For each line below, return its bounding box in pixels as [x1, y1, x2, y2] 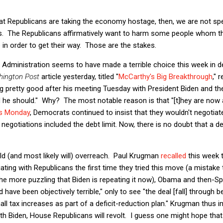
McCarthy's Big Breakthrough [118, 72, 213, 81]
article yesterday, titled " [39, 72, 118, 81]
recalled [161, 151, 186, 160]
